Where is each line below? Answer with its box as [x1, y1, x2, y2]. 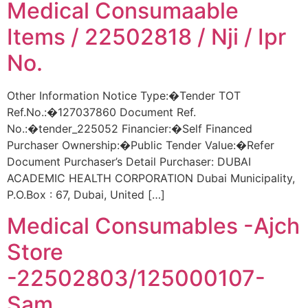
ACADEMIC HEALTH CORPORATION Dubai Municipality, [7, 171, 295, 186]
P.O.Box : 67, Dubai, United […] [7, 188, 165, 202]
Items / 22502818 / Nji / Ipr [7, 23, 286, 51]
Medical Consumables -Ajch [7, 212, 300, 239]
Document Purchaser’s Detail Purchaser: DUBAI [7, 155, 251, 169]
